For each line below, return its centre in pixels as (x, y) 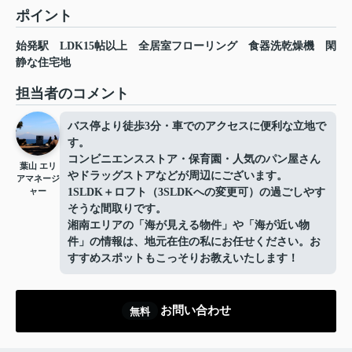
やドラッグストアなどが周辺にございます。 (178, 175)
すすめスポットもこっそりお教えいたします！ (183, 258)
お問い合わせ (195, 311)
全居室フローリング (188, 46)
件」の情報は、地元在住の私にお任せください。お (194, 241)
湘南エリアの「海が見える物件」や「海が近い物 (189, 225)
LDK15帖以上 (93, 46)
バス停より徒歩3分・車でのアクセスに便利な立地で (197, 126)
